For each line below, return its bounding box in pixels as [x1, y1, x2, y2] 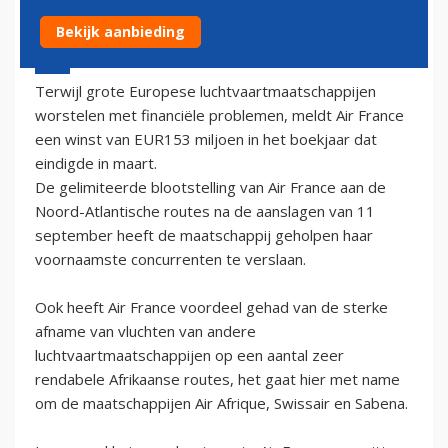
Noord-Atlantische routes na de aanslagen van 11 [35, 200, 375, 221]
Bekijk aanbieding [56, 22, 185, 41]
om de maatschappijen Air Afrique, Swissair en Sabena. [35, 392, 408, 413]
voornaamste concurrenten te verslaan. [35, 248, 306, 269]
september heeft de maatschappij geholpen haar [35, 224, 373, 245]
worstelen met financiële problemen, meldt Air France [35, 104, 404, 125]
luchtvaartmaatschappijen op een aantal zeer [35, 344, 344, 365]
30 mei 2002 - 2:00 [35, 43, 148, 62]
